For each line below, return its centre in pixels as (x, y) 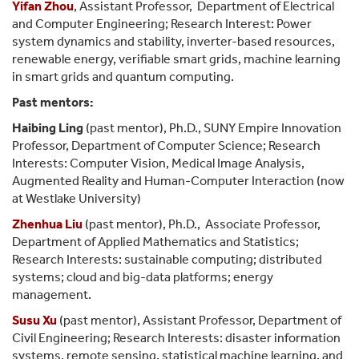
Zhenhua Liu (47, 224)
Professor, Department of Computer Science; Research (166, 145)
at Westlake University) (77, 198)
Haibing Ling (48, 127)
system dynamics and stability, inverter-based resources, (173, 41)
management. (52, 294)
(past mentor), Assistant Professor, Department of (200, 320)
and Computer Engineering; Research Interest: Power (162, 23)
